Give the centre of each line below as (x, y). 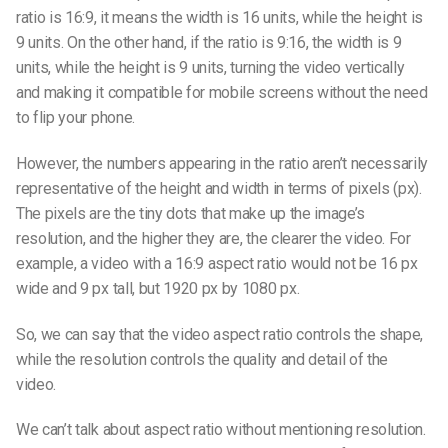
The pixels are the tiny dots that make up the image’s (191, 213)
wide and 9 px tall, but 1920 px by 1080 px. (159, 288)
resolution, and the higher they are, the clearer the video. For (213, 238)
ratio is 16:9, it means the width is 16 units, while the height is (219, 17)
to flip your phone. (77, 117)
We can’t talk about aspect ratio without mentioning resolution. (221, 430)
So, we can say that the (94, 334)
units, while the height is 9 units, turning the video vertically (210, 67)
